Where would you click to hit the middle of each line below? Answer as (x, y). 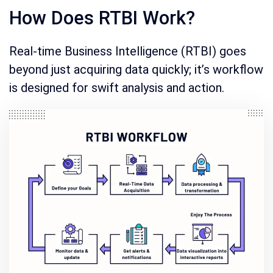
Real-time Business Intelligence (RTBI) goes (128, 51)
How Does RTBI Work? (102, 18)
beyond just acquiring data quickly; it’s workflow (136, 69)
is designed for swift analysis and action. (117, 87)
